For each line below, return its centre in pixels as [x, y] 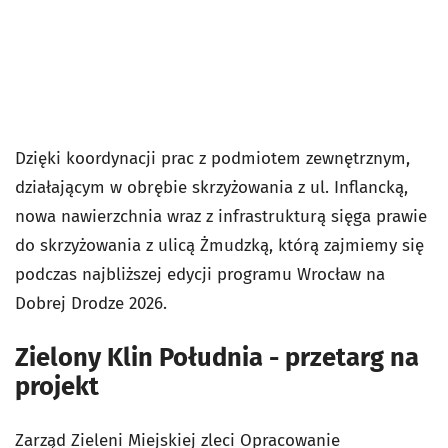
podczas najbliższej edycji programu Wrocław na [200, 274]
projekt [57, 386]
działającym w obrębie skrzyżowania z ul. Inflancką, [211, 187]
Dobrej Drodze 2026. [91, 303]
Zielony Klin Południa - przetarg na [217, 357]
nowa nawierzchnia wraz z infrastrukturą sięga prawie [221, 216]
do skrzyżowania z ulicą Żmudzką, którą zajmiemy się [219, 245]
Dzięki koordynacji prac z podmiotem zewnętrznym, [212, 158]
